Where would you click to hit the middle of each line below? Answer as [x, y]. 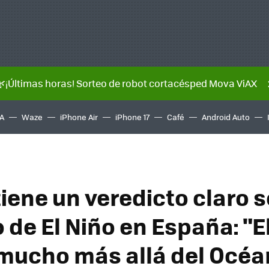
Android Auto [226, 117]
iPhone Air [79, 117]
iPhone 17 [132, 117]
